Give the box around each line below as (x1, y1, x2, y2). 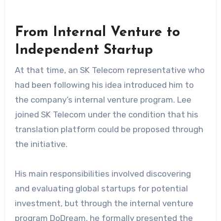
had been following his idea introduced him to (14, 79, 194, 90)
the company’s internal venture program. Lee (14, 94, 191, 105)
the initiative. (14, 139, 68, 149)
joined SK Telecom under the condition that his (14, 109, 198, 119)
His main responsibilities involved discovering (14, 168, 191, 179)
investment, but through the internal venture (14, 198, 193, 208)
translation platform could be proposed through (14, 124, 203, 134)
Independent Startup (14, 43, 153, 58)
